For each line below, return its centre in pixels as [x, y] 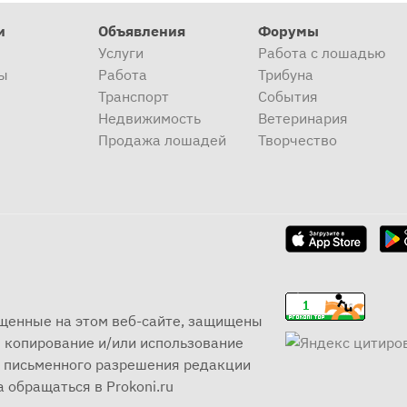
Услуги [121, 53]
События [288, 96]
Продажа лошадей [163, 140]
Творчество [297, 140]
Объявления [142, 31]
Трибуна [285, 74]
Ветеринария [303, 118]
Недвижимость [150, 118]
